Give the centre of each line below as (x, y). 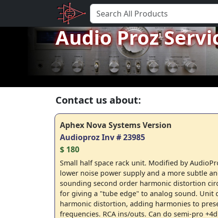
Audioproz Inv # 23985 (102, 137)
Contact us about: (98, 100)
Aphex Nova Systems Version (116, 125)
